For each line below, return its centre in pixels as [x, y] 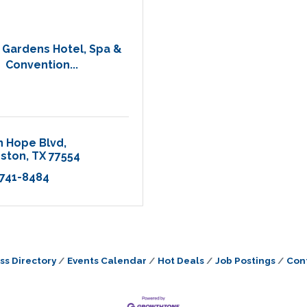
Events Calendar [107, 261]
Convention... [42, 64]
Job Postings [245, 261]
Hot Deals [181, 261]
